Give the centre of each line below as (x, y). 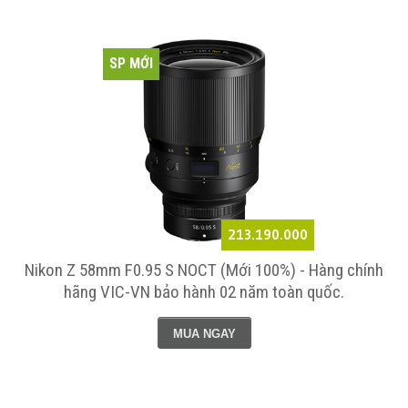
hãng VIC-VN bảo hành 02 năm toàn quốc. (204, 291)
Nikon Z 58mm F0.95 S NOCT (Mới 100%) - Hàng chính (204, 270)
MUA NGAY (204, 333)
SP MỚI (131, 64)
